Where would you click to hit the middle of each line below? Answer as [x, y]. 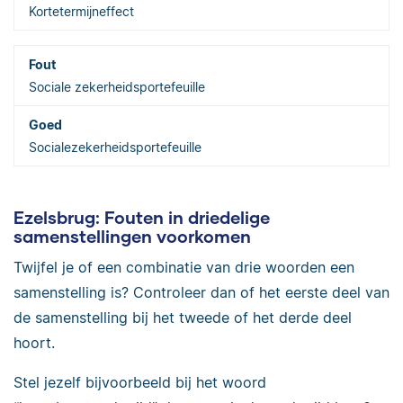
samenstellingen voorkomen [132, 237]
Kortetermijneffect [81, 12]
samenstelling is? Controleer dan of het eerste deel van [201, 292]
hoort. [34, 342]
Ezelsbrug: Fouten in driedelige [142, 218]
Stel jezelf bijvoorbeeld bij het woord [140, 382]
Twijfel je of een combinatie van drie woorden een [184, 267]
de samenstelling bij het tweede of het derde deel [183, 317]
